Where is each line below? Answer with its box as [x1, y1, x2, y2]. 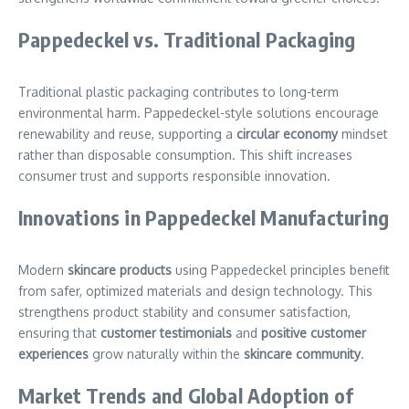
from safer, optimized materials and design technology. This [18, 282, 372, 299]
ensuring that [18, 324, 100, 341]
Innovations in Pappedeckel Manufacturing [18, 204, 389, 230]
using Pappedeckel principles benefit [172, 261, 390, 278]
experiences [18, 345, 89, 362]
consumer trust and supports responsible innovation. [18, 167, 330, 184]
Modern [18, 261, 68, 278]
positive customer [261, 324, 366, 341]
